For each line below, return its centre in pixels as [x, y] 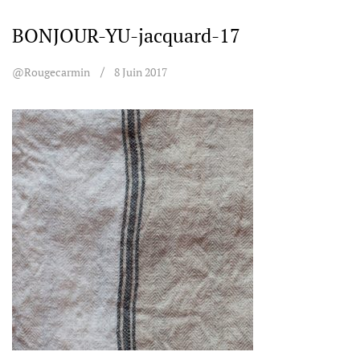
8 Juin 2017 [141, 72]
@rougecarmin [51, 72]
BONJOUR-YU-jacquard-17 [126, 35]
